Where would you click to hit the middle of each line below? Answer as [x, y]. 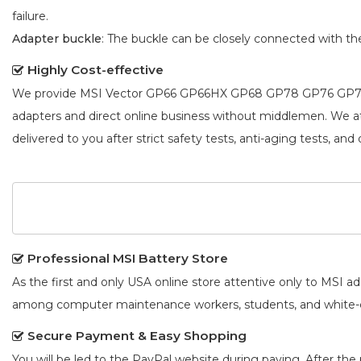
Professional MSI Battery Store [128, 259]
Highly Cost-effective [95, 69]
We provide [46, 93]
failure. [30, 16]
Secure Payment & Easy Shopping [137, 336]
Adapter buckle [57, 38]
